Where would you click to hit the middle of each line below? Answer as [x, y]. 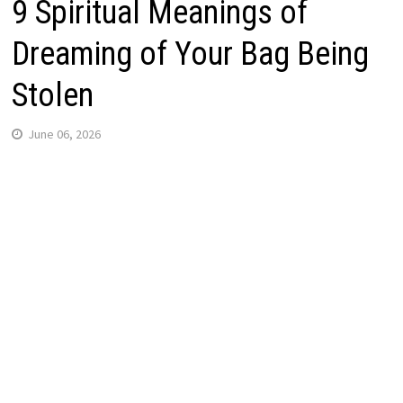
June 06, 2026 [64, 134]
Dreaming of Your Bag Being [190, 54]
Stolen [52, 95]
